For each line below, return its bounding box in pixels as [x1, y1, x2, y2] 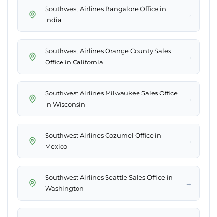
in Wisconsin [45, 100, 85, 108]
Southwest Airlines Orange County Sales [45, 47, 171, 55]
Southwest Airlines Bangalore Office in [45, 5, 166, 13]
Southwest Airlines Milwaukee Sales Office [45, 89, 178, 97]
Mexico [45, 142, 67, 151]
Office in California [45, 58, 103, 66]
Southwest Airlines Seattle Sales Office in [45, 173, 173, 182]
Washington [45, 185, 84, 193]
